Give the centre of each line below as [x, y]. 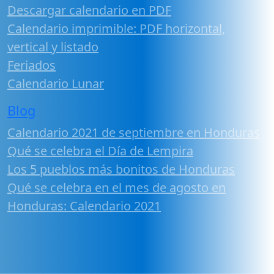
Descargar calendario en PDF [89, 10]
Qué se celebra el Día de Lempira [100, 150]
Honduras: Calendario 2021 [84, 206]
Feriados [31, 65]
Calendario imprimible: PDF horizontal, [116, 28]
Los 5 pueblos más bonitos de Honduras [121, 169]
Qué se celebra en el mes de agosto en [117, 187]
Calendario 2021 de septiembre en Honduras [134, 132]
